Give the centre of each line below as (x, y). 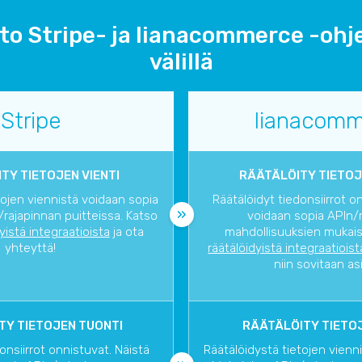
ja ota (126, 232)
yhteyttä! (31, 248)
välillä (181, 62)
